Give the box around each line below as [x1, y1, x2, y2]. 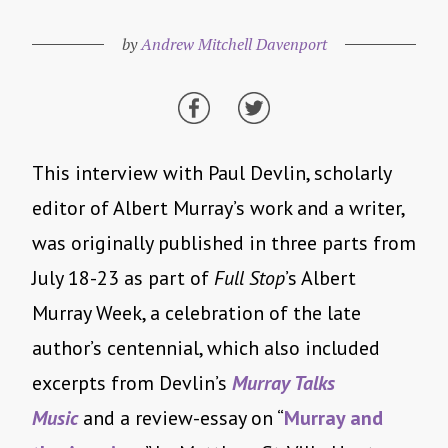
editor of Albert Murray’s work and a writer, [32, 195, 404, 222]
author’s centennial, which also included [32, 335, 380, 362]
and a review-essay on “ [83, 405, 284, 432]
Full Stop [214, 265, 285, 292]
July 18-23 [32, 265, 119, 292]
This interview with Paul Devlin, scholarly [32, 160, 391, 187]
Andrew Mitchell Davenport [140, 33, 327, 56]
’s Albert [285, 265, 356, 292]
